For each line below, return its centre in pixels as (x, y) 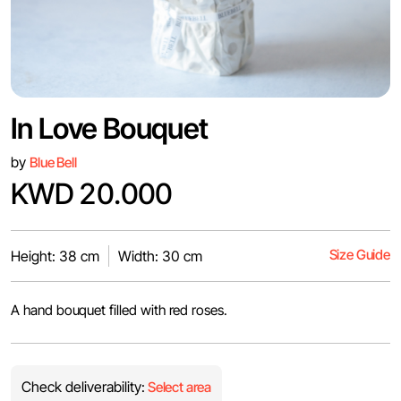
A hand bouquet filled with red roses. (119, 310)
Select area (179, 387)
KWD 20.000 (92, 194)
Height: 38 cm (55, 256)
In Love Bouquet (110, 128)
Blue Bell (53, 162)
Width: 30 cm (160, 256)
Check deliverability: (83, 387)
